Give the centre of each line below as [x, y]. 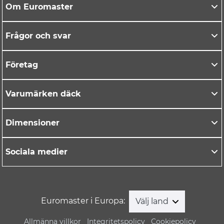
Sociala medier [36, 151]
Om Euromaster [40, 6]
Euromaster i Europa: [83, 201]
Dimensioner [32, 122]
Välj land [153, 201]
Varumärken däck [43, 93]
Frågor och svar [38, 35]
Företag [22, 64]
